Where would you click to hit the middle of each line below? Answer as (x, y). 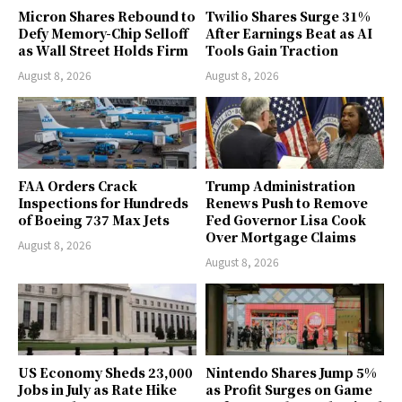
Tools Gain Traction (272, 51)
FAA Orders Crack (78, 186)
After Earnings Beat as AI (289, 34)
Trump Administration (280, 186)
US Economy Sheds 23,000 (105, 372)
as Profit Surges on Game (289, 389)
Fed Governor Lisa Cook (286, 220)
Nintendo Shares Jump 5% (291, 372)
